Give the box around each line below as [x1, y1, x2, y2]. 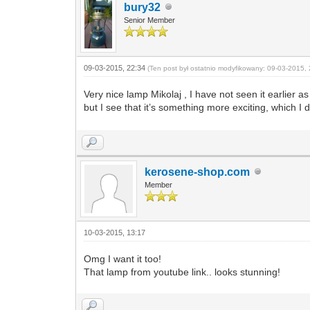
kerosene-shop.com [145, 165, 250, 178]
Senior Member [124, 15, 176, 24]
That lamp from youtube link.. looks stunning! [84, 266, 281, 277]
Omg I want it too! [84, 253, 162, 264]
